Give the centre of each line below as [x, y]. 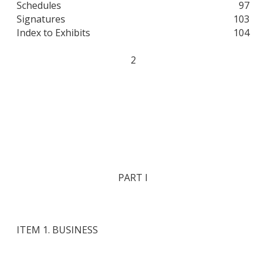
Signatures [41, 19]
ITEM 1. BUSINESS [57, 229]
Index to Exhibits [53, 33]
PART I [133, 178]
